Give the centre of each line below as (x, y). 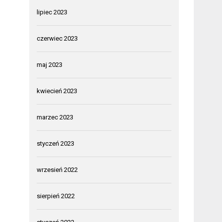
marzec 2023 (55, 117)
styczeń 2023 (56, 143)
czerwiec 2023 (57, 38)
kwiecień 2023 (57, 91)
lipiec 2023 (52, 12)
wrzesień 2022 (57, 169)
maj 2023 (50, 64)
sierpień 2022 (56, 196)
